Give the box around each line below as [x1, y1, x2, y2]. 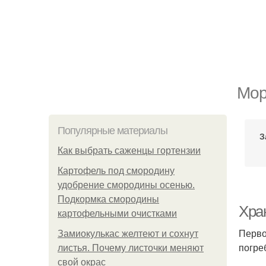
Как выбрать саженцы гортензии [58, 145, 201, 156]
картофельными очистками [58, 208, 177, 218]
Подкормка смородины [58, 194, 159, 204]
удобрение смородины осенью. [58, 180, 195, 190]
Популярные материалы [58, 125, 167, 137]
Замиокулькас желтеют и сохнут [58, 229, 198, 239]
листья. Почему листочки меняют [58, 243, 204, 253]
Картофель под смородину [58, 166, 175, 176]
